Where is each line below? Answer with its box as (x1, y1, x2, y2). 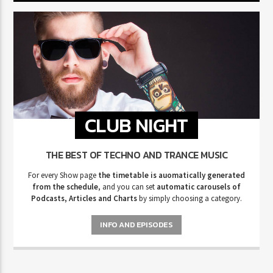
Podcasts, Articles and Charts (31, 193, 137, 204)
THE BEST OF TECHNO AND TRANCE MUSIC (45, 147, 228, 163)
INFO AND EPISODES (100, 218, 173, 230)
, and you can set (98, 182, 157, 193)
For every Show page (28, 170, 96, 181)
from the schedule (32, 182, 98, 193)
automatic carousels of (157, 182, 241, 193)
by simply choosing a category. (137, 193, 242, 204)
